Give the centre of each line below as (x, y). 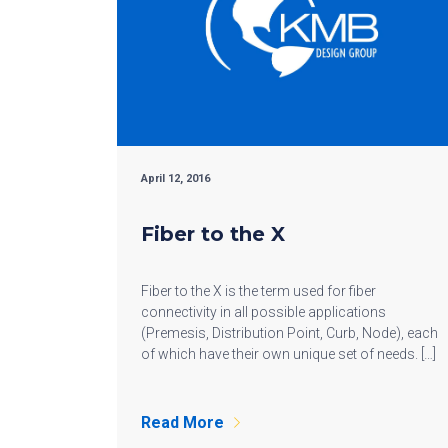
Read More (182, 422)
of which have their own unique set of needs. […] (288, 353)
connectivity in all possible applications (263, 311)
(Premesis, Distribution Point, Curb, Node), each (289, 332)
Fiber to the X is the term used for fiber (258, 290)
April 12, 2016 (175, 178)
